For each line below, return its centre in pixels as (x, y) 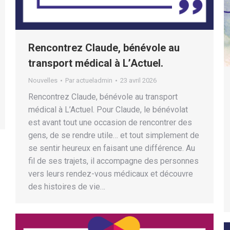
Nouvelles (43, 80)
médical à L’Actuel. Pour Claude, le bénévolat (108, 110)
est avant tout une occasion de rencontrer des (110, 122)
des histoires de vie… (67, 187)
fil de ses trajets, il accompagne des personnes (113, 161)
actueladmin (94, 80)
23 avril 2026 (138, 80)
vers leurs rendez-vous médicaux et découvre (111, 174)
